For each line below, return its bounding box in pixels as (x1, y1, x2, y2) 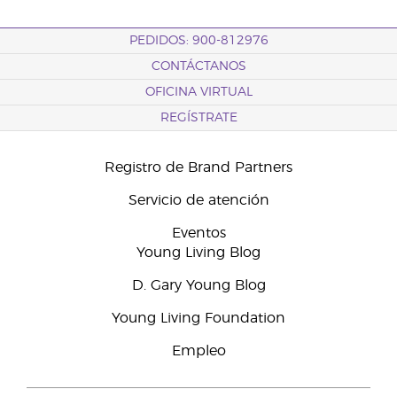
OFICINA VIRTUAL (144, 86, 253, 98)
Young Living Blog (136, 245, 261, 260)
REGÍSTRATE (160, 112, 237, 124)
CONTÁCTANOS (151, 60, 246, 73)
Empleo (171, 344, 226, 358)
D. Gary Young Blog (131, 278, 266, 292)
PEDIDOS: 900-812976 (128, 35, 269, 47)
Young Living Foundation (112, 311, 285, 325)
